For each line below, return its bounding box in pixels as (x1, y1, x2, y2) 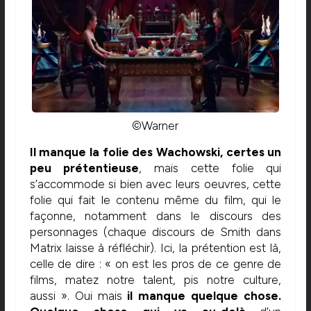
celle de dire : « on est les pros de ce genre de (29, 257, 282, 271)
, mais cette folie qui (139, 161, 282, 176)
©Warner (132, 119, 179, 133)
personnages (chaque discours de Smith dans (29, 225, 282, 239)
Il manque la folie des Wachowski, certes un (29, 145, 282, 160)
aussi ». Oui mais (29, 289, 122, 303)
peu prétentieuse (29, 161, 140, 176)
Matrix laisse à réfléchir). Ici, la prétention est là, (29, 241, 282, 255)
